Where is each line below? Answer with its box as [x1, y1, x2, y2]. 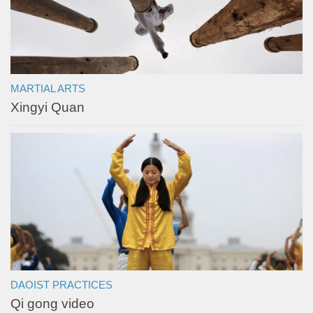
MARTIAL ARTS [10, 83, 85, 95]
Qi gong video [10, 296, 94, 312]
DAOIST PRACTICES [10, 279, 112, 291]
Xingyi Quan [10, 100, 85, 115]
